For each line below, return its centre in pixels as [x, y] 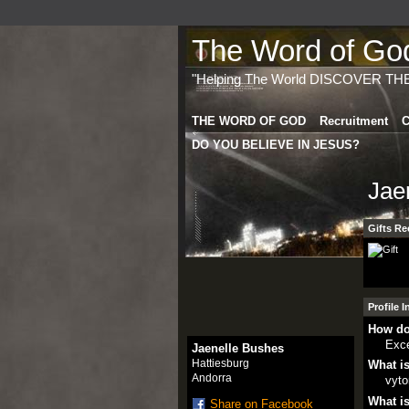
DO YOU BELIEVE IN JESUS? [275, 144]
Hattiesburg [220, 363]
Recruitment [353, 121]
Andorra [211, 378]
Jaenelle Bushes [237, 348]
